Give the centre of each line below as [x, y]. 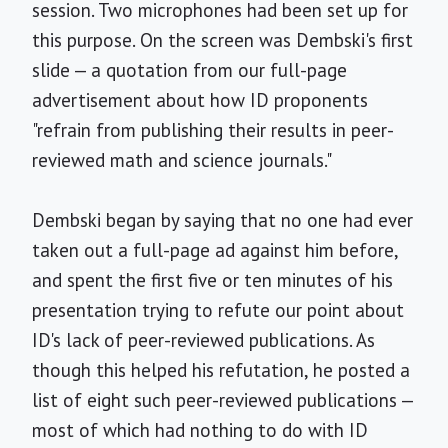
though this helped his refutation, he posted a [221, 370]
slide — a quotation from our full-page [189, 70]
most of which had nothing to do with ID [200, 430]
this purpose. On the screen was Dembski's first [222, 40]
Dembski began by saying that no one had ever [222, 220]
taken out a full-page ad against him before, [215, 250]
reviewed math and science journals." [182, 160]
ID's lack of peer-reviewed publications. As [203, 340]
